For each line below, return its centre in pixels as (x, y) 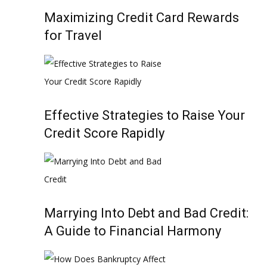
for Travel (73, 35)
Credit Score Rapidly (104, 133)
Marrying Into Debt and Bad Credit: (146, 213)
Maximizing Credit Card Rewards (142, 18)
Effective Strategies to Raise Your (145, 115)
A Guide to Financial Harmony (133, 231)
